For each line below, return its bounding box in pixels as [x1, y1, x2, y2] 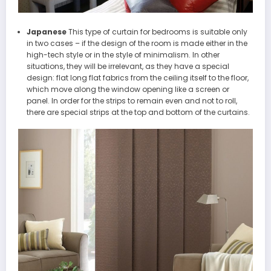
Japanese [26, 26, 67, 37]
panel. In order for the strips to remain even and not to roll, [26, 95, 237, 106]
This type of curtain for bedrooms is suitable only [66, 26, 247, 37]
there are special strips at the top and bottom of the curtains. [26, 106, 250, 117]
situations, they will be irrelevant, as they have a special [26, 60, 229, 71]
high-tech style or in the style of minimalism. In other [26, 49, 220, 60]
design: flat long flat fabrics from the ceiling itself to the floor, [26, 72, 249, 83]
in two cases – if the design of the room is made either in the [26, 38, 247, 48]
